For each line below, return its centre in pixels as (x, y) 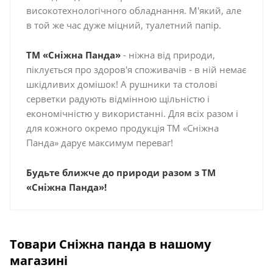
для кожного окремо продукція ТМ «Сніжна (122, 128)
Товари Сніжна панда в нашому (110, 244)
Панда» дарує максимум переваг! (99, 142)
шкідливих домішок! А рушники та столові (122, 84)
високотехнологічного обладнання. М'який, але (133, 10)
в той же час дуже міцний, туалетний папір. (123, 25)
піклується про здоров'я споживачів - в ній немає (136, 69)
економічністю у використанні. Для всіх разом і (132, 113)
